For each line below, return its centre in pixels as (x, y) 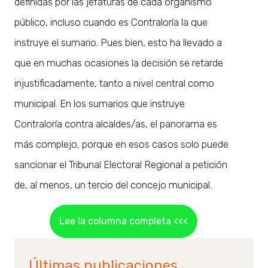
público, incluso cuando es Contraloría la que (111, 22)
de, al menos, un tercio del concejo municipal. (113, 185)
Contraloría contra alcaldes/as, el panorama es (116, 124)
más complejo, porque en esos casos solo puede (121, 144)
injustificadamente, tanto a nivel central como (114, 83)
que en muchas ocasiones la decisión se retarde (119, 63)
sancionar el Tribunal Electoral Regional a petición (121, 164)
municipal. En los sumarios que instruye (100, 103)
